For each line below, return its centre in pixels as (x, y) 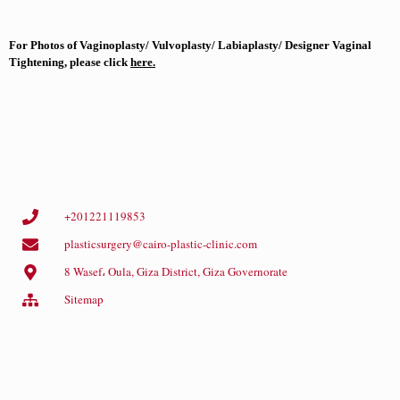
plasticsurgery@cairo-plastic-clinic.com (160, 244)
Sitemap (83, 299)
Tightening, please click (70, 62)
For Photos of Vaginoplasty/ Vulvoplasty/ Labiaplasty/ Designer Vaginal (190, 45)
